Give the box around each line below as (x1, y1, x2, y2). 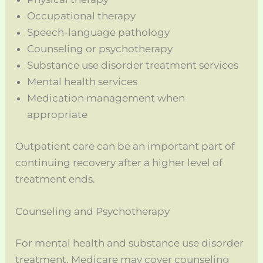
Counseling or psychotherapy (27, 43, 173, 55)
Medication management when (27, 92, 186, 104)
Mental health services (27, 76, 138, 88)
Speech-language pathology (27, 26, 170, 39)
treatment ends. (15, 173, 96, 185)
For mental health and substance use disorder (15, 237, 244, 249)
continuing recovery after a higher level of (15, 156, 223, 168)
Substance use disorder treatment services (27, 59, 239, 72)
